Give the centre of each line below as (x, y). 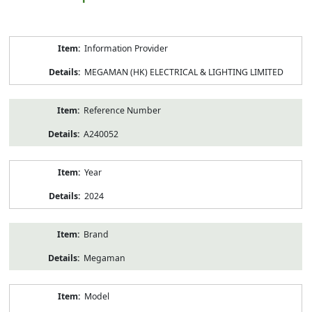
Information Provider (126, 48)
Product (24, 41)
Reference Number (122, 110)
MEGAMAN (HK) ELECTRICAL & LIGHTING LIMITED (184, 72)
